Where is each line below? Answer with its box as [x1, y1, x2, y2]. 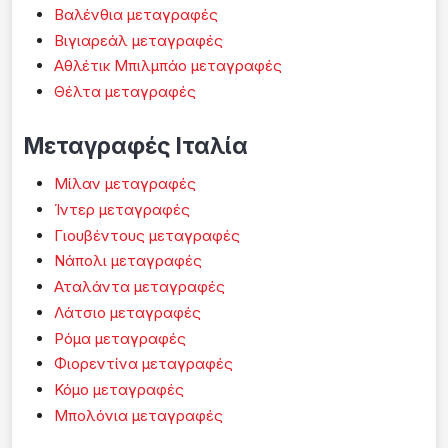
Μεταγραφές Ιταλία [24, 132, 248, 160]
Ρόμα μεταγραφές [54, 328, 186, 348]
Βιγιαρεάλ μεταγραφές [54, 30, 223, 50]
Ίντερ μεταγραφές [54, 199, 190, 219]
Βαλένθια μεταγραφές [54, 4, 218, 24]
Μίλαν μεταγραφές [54, 174, 196, 194]
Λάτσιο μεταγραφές [54, 302, 201, 322]
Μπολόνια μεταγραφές [54, 405, 223, 425]
